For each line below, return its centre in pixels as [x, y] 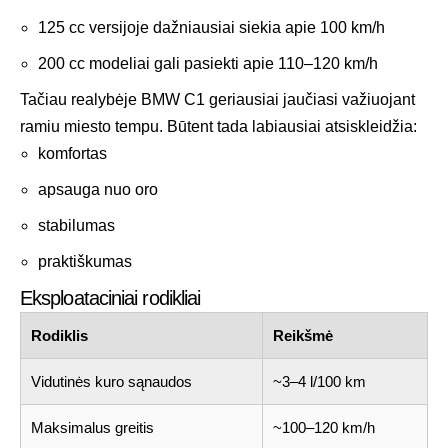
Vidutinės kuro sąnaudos [111, 381]
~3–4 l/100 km [319, 381]
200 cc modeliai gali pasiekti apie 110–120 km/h [208, 63]
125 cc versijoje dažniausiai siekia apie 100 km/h [211, 27]
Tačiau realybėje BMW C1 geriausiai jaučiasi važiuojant [217, 99]
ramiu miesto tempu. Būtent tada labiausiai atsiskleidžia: [218, 126]
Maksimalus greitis [92, 427]
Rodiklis [59, 335]
